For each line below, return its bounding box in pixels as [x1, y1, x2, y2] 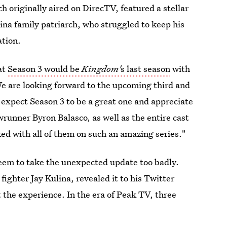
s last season [121, 63, 171, 74]
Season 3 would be [8, 63, 82, 74]
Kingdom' [82, 63, 121, 74]
